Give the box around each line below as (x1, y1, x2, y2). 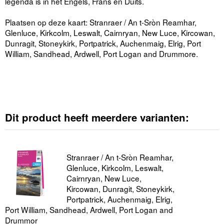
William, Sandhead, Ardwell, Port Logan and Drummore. (5, 48, 198, 59)
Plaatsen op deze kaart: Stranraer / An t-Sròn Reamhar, (5, 16, 196, 28)
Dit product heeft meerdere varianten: (5, 110, 189, 125)
